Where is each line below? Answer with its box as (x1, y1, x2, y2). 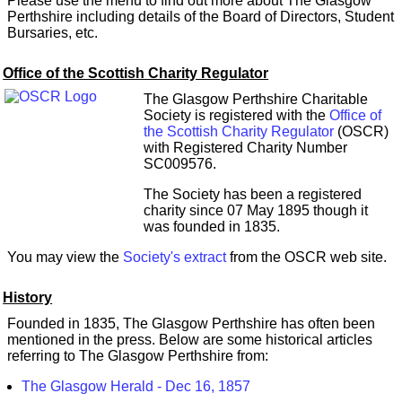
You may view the (7, 249, 123, 266)
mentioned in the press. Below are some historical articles (7, 332, 372, 348)
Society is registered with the (144, 108, 329, 124)
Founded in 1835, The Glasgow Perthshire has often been (7, 316, 375, 332)
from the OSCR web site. (226, 249, 387, 266)
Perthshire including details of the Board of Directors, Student (7, 8, 394, 24)
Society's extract (123, 249, 226, 266)
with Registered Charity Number (144, 140, 347, 156)
